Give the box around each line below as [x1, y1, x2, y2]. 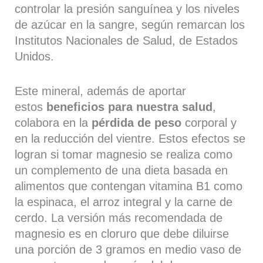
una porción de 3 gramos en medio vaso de [15, 242, 242, 256]
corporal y [181, 116, 237, 129]
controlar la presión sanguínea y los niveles [15, 2, 240, 15]
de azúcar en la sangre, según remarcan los [15, 18, 245, 31]
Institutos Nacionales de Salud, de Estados [15, 33, 238, 47]
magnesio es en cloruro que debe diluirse [15, 227, 230, 240]
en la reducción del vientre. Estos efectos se [15, 131, 246, 145]
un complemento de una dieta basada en [15, 163, 228, 177]
